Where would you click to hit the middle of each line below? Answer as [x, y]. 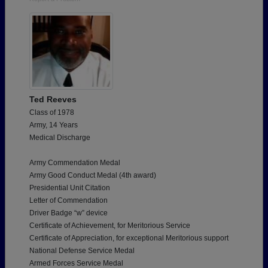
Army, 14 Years [54, 125]
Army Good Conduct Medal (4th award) [93, 176]
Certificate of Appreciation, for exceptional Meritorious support [129, 238]
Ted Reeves [53, 100]
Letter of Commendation [68, 201]
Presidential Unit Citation [70, 188]
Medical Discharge [60, 138]
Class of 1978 [52, 113]
